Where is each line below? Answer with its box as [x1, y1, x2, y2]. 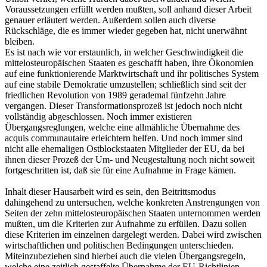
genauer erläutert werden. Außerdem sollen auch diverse [5, 14, 216, 25]
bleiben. [5, 36, 35, 46]
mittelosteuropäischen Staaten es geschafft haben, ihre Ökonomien [5, 57, 253, 68]
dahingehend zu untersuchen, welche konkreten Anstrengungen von [5, 197, 260, 207]
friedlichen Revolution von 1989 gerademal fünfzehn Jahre [5, 89, 226, 100]
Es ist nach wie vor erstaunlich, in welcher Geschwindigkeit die [5, 46, 243, 57]
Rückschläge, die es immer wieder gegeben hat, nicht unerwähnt [5, 25, 247, 36]
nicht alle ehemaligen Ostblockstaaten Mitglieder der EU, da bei [5, 143, 244, 154]
